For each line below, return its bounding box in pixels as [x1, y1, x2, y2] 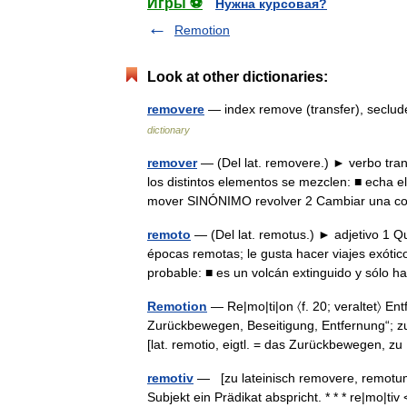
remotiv [147, 371, 194, 385]
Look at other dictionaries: [147, 69, 328, 84]
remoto [147, 227, 191, 242]
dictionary [147, 124, 190, 135]
